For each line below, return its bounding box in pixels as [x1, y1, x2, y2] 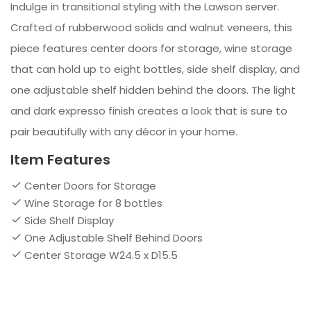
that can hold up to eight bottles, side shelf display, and [10, 62, 300, 77]
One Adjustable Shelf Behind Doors [24, 230, 203, 246]
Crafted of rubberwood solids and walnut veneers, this [10, 20, 292, 35]
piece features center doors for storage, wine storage [10, 41, 292, 56]
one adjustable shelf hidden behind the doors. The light [10, 83, 296, 98]
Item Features [10, 150, 110, 170]
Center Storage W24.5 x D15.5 [24, 248, 178, 263]
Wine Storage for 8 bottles [24, 196, 162, 211]
